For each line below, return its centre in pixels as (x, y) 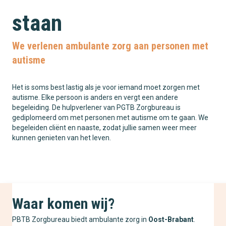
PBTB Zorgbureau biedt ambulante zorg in (80, 220)
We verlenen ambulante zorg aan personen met (110, 46)
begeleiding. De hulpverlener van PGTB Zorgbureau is (96, 108)
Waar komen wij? (63, 204)
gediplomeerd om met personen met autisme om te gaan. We (110, 118)
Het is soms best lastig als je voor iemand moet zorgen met (106, 88)
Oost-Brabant (171, 220)
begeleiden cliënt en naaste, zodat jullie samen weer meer (104, 128)
